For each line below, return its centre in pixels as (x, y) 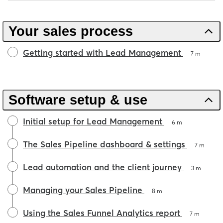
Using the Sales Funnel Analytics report (102, 213)
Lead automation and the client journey (102, 167)
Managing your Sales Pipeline (83, 190)
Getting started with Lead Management (102, 53)
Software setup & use (78, 100)
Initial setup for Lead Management (93, 121)
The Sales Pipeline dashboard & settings (104, 144)
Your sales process (73, 32)
